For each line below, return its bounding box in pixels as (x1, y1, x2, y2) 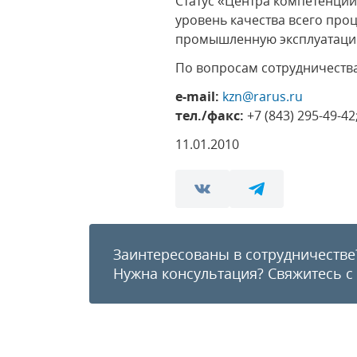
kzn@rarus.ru (222, 88, 304, 105)
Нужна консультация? (113, 264, 268, 283)
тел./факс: (175, 107, 245, 124)
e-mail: (175, 88, 220, 105)
